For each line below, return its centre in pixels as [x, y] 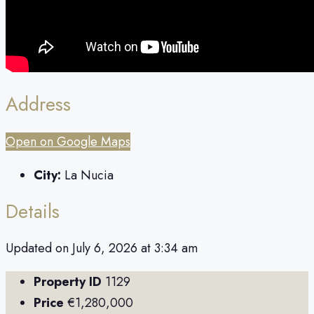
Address [38, 104]
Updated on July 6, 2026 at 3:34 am [102, 248]
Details [33, 212]
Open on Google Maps [68, 141]
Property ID [68, 282]
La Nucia [89, 175]
